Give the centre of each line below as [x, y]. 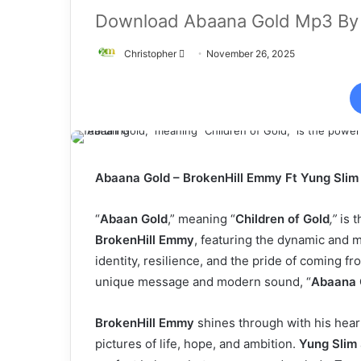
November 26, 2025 [251, 53]
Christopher [150, 53]
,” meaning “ [201, 219]
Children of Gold [282, 219]
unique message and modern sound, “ [203, 282]
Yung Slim [328, 344]
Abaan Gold [134, 219]
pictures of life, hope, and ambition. [197, 344]
